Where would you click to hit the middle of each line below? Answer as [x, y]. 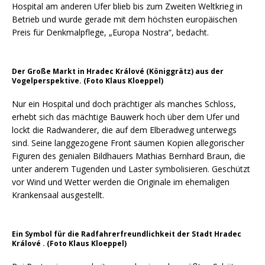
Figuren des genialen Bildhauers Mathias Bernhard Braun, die [129, 156]
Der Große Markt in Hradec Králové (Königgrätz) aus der [118, 72]
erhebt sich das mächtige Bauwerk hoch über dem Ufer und [126, 117]
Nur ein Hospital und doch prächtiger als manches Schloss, [124, 104]
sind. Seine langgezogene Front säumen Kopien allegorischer [128, 143]
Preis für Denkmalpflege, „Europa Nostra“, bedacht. [110, 33]
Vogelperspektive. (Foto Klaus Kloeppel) [88, 81]
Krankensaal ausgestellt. [58, 195]
